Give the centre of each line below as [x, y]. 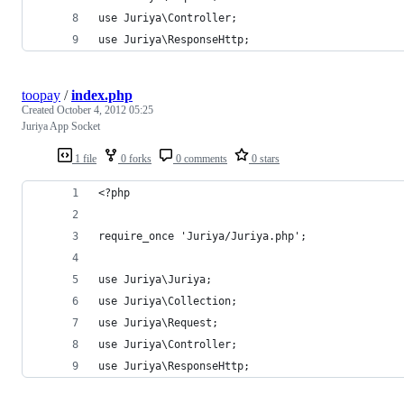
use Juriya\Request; [158, 322]
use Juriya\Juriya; [155, 279]
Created [39, 110]
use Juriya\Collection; [168, 301]
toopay [41, 95]
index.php [102, 95]
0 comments [200, 158]
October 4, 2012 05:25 [105, 110]
